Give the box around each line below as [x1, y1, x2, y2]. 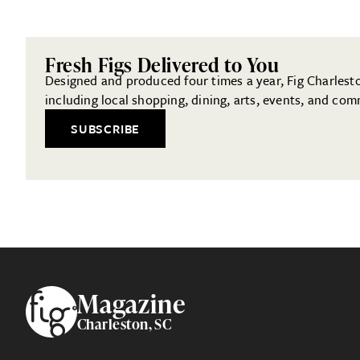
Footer [25, 281, 98, 316]
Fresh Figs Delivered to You [45, 51, 280, 78]
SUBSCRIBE [71, 119, 141, 137]
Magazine [77, 285, 186, 322]
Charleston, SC [77, 313, 172, 334]
